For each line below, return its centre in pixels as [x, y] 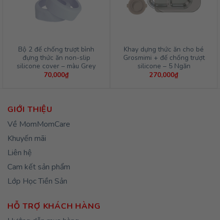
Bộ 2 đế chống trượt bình [56, 50]
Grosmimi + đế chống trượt [164, 58]
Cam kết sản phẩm [39, 167]
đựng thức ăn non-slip [56, 58]
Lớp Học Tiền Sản [37, 181]
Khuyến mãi [27, 139]
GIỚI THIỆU [30, 110]
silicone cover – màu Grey [56, 66]
